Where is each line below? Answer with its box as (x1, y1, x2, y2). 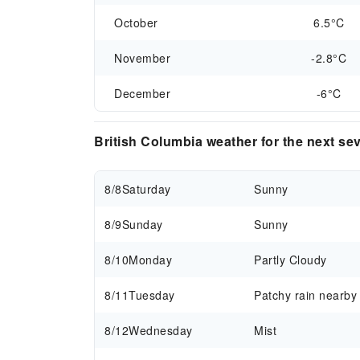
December (114, 85, 170, 101)
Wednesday (129, 322, 193, 338)
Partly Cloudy (254, 252, 327, 268)
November (114, 50, 170, 66)
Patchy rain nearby (254, 287, 358, 303)
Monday (129, 252, 172, 268)
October (114, 14, 158, 31)
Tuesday (129, 287, 175, 303)
